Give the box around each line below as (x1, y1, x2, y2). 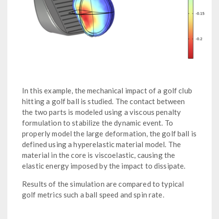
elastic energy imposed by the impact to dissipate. (22, 161, 186, 171)
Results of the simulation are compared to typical (22, 179, 184, 189)
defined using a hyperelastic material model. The (22, 140, 181, 149)
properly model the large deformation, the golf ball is (22, 129, 197, 138)
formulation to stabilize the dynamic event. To (22, 118, 173, 128)
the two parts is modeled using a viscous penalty (22, 108, 181, 117)
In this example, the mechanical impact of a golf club (22, 86, 192, 95)
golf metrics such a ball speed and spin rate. (22, 190, 164, 199)
